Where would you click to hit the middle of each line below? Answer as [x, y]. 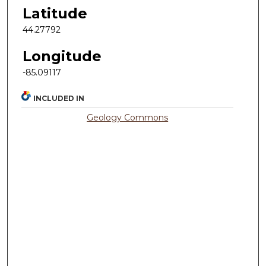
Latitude [55, 13]
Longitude [62, 56]
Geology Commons [128, 118]
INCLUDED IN [59, 99]
